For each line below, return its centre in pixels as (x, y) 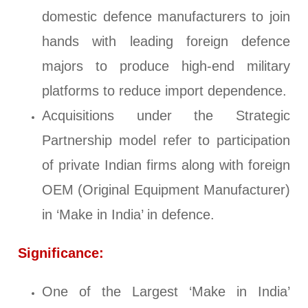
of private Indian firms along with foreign (166, 165)
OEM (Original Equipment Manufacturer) (166, 190)
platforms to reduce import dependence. (165, 91)
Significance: (61, 253)
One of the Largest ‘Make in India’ (166, 292)
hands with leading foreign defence (166, 42)
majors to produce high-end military (166, 66)
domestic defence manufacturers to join (166, 17)
